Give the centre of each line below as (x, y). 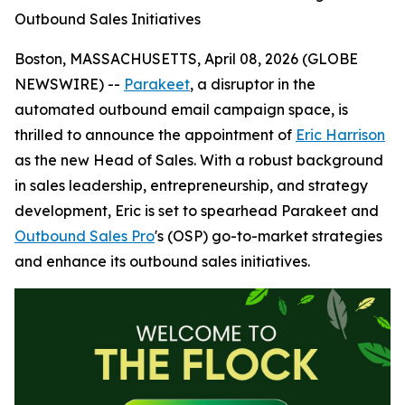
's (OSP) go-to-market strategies (268, 236)
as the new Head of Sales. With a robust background (199, 160)
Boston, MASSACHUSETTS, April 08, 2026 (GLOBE (186, 59)
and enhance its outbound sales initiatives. (162, 261)
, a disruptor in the (253, 84)
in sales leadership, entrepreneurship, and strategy (191, 185)
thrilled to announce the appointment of (155, 135)
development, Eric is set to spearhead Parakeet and (197, 211)
